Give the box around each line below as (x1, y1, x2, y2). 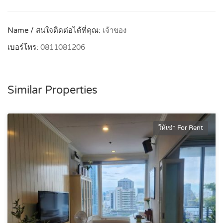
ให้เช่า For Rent (158, 123, 203, 132)
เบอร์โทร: (7, 42, 40, 52)
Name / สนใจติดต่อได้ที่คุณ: (7, 25, 103, 35)
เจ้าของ (103, 25, 126, 35)
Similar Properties (7, 83, 98, 97)
